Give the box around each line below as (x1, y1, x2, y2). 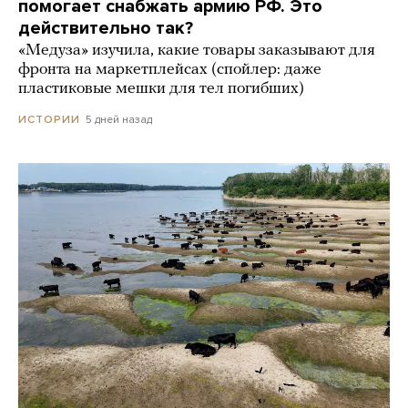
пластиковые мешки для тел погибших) (18, 80, 304, 98)
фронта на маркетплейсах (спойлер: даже (18, 61, 321, 79)
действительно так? (18, 17, 193, 40)
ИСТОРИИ (18, 113, 80, 127)
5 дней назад (86, 113, 152, 127)
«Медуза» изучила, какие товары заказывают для (18, 42, 375, 60)
